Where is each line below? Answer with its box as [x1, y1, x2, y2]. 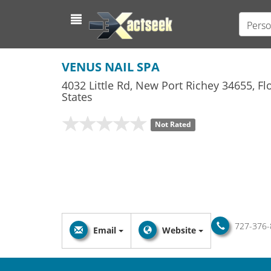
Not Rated [154, 120, 191, 129]
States [62, 90, 93, 104]
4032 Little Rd [62, 78, 130, 93]
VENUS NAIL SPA [62, 59, 160, 75]
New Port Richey [135, 78, 219, 93]
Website [162, 224, 196, 236]
